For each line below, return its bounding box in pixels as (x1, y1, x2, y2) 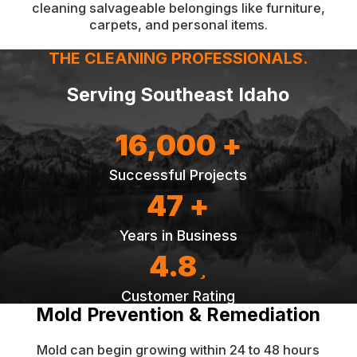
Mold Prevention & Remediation (36, 303, 321, 326)
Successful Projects (109, 167, 248, 183)
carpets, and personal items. (88, 17, 268, 33)
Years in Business (119, 227, 237, 244)
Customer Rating (121, 288, 236, 304)
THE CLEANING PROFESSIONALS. (48, 49, 308, 68)
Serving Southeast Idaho (67, 83, 290, 106)
